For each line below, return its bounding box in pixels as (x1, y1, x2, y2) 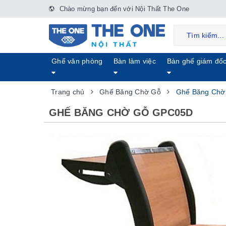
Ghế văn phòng (51, 57, 103, 65)
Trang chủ (51, 88, 85, 96)
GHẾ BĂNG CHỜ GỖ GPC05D (49, 107, 193, 118)
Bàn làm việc (113, 57, 156, 65)
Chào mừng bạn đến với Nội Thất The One (57, 5, 189, 13)
